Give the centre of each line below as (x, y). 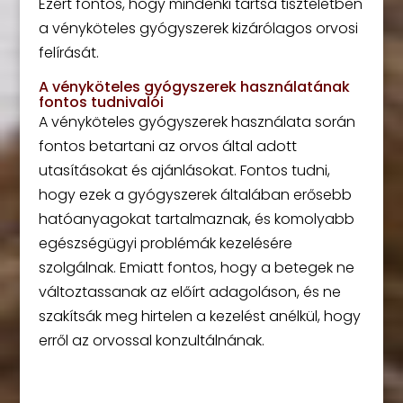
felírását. (68, 53)
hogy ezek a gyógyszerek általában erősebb (195, 195)
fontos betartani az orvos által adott (167, 146)
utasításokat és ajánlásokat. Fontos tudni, (184, 170)
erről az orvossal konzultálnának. (151, 340)
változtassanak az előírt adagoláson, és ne (189, 292)
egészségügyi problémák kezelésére (165, 243)
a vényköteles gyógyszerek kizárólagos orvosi (198, 28)
